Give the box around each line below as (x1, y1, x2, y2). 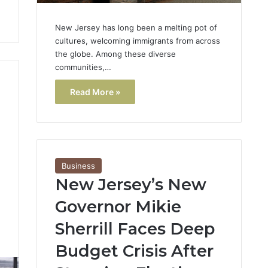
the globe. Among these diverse (54, 48, 176, 59)
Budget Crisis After (54, 241, 214, 261)
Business (61, 161, 95, 171)
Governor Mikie (54, 197, 181, 217)
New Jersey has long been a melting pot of (54, 22, 217, 32)
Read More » (69, 86, 120, 97)
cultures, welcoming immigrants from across (54, 35, 220, 45)
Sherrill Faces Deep (54, 219, 215, 239)
